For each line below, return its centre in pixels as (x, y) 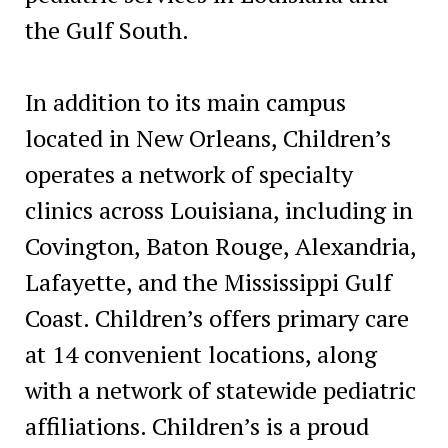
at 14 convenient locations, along (200, 353)
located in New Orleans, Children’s (207, 137)
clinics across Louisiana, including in (218, 209)
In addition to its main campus (185, 101)
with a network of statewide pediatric (220, 389)
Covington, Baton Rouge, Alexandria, (220, 245)
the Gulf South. (106, 29)
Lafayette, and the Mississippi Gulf (208, 281)
